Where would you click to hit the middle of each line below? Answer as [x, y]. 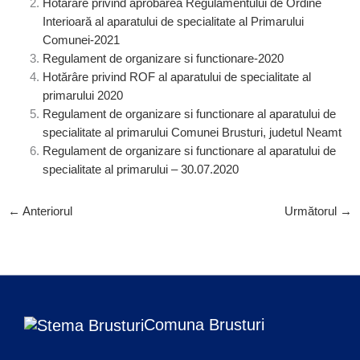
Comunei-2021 [81, 40]
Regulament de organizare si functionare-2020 [163, 58]
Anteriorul [46, 211]
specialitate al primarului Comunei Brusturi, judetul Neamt [192, 132]
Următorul [313, 211]
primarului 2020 [82, 95]
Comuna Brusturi [204, 325]
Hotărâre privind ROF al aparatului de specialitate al [176, 77]
